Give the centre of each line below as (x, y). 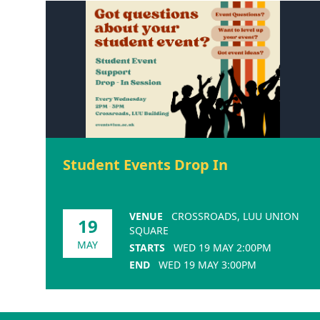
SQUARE (149, 230)
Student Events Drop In (145, 164)
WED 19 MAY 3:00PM (207, 264)
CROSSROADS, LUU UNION (235, 216)
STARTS (147, 247)
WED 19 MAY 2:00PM (222, 247)
